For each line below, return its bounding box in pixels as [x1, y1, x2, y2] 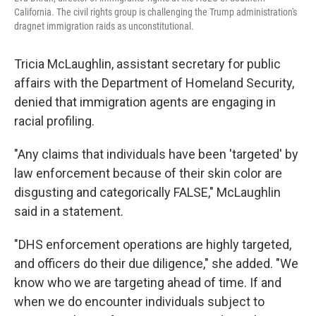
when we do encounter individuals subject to [14, 294, 265, 309]
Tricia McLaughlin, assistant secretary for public [14, 56, 281, 71]
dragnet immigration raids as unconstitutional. [14, 20, 194, 32]
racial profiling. [14, 114, 95, 128]
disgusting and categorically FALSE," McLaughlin [14, 185, 281, 200]
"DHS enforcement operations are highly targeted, [14, 237, 291, 252]
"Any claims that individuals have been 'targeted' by [14, 147, 298, 162]
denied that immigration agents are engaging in [14, 95, 276, 109]
